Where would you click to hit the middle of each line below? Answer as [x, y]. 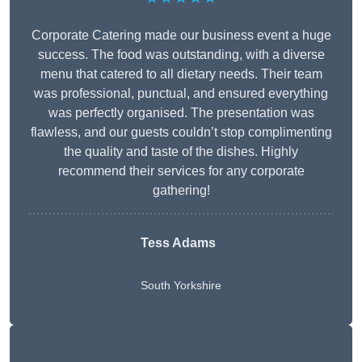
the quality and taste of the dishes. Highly [181, 152]
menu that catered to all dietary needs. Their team [181, 74]
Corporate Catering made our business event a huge [181, 36]
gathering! [181, 191]
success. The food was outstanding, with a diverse [181, 55]
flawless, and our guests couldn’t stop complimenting [181, 133]
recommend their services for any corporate [181, 171]
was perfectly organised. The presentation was [181, 113]
